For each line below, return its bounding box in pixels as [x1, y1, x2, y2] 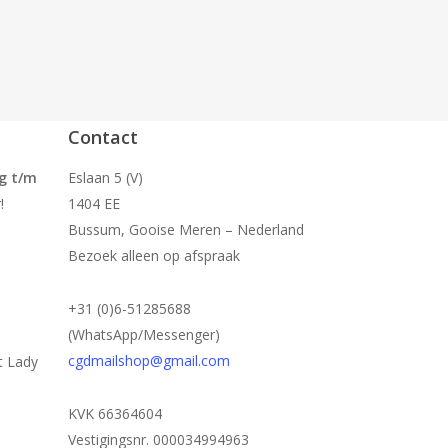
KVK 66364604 [67, 404, 162, 423]
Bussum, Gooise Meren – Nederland [67, 220, 304, 239]
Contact [67, 125, 138, 149]
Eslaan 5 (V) [67, 168, 143, 187]
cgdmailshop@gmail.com [67, 351, 230, 370]
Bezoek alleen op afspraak [67, 246, 240, 265]
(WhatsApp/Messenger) [67, 325, 220, 344]
